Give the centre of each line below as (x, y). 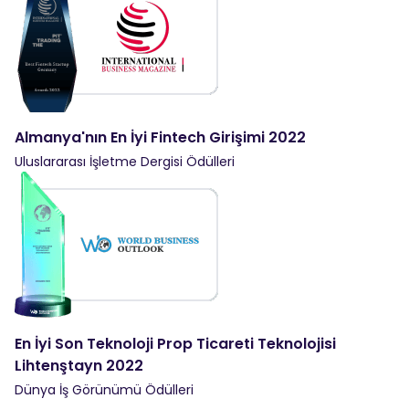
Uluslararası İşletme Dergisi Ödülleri (125, 161)
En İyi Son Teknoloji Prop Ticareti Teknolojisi (175, 343)
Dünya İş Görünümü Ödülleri (104, 389)
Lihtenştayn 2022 (79, 365)
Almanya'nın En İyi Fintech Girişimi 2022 (160, 137)
